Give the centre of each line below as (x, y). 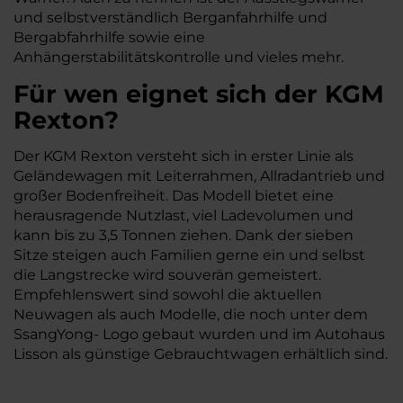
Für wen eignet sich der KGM (199, 94)
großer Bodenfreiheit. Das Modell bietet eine (174, 195)
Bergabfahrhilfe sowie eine (109, 37)
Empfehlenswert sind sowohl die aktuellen (168, 294)
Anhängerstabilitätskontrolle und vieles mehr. (179, 57)
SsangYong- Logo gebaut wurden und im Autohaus (199, 334)
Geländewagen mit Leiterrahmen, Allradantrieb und (199, 175)
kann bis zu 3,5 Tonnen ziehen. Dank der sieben (184, 235)
